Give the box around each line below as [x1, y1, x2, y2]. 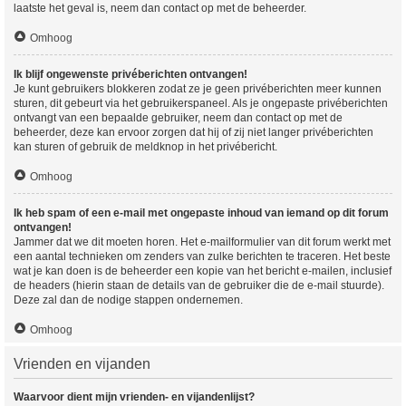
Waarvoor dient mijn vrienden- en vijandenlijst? [14, 391, 255, 403]
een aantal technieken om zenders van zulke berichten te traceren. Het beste [14, 250, 391, 263]
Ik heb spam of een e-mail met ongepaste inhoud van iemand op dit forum [14, 207, 389, 219]
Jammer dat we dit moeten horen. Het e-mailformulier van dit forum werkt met [14, 236, 391, 248]
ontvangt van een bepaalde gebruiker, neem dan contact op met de [14, 111, 343, 124]
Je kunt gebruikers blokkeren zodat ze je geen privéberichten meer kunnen [14, 82, 382, 95]
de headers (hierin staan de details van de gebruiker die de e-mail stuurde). [14, 279, 384, 292]
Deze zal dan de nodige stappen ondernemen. [14, 294, 243, 306]
